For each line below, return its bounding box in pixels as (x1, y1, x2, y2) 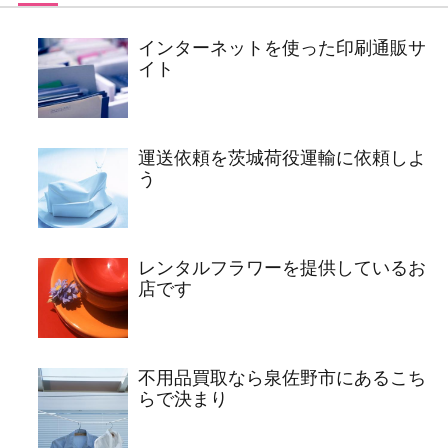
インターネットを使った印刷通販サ (138, 38, 426, 58)
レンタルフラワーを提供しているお (138, 258, 426, 278)
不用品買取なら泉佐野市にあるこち (138, 368, 426, 388)
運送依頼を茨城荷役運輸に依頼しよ (138, 148, 426, 168)
